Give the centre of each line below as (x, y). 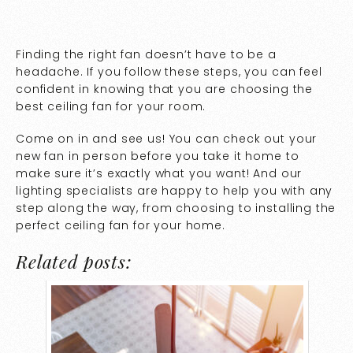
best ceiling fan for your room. (113, 107)
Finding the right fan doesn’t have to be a (146, 55)
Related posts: (74, 262)
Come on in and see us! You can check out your (167, 139)
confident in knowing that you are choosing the (165, 89)
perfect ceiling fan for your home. (123, 226)
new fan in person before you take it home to (158, 156)
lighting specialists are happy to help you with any (175, 191)
